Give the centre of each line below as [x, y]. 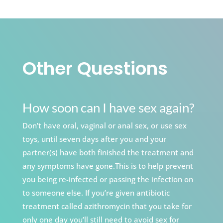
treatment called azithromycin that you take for [107, 206]
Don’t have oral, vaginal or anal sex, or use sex [104, 126]
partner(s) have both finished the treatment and [108, 153]
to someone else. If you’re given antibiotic [96, 193]
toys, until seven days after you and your [94, 139]
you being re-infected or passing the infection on [108, 179]
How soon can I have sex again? [108, 108]
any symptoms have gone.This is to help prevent [108, 166]
